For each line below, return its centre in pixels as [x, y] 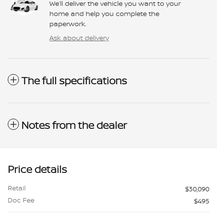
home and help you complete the [104, 14]
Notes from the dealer [74, 125]
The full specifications [74, 81]
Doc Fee [21, 200]
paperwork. [68, 24]
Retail [17, 188]
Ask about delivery [79, 38]
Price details [37, 170]
